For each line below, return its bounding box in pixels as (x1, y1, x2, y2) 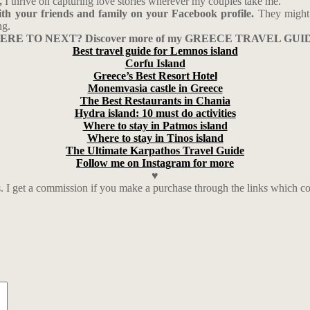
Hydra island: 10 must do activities (74, 107, 236, 119)
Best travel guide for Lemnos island (72, 45, 238, 57)
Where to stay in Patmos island (82, 120, 228, 131)
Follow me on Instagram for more (76, 157, 234, 169)
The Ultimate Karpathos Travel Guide (66, 145, 244, 156)
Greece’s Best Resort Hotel (93, 70, 217, 82)
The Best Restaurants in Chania (80, 95, 230, 107)
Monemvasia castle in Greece (87, 82, 223, 94)
